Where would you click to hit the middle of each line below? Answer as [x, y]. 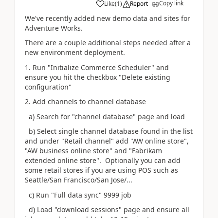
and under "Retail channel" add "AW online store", [107, 141]
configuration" [48, 87]
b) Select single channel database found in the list [109, 131]
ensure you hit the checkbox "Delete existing [98, 77]
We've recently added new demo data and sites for [108, 18]
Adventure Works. [55, 28]
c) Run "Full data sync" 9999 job [78, 195]
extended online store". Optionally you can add [103, 160]
